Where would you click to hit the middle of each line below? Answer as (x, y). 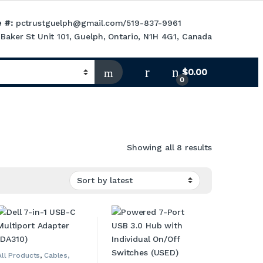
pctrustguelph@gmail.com (69, 23)
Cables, (57, 255)
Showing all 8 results (169, 147)
